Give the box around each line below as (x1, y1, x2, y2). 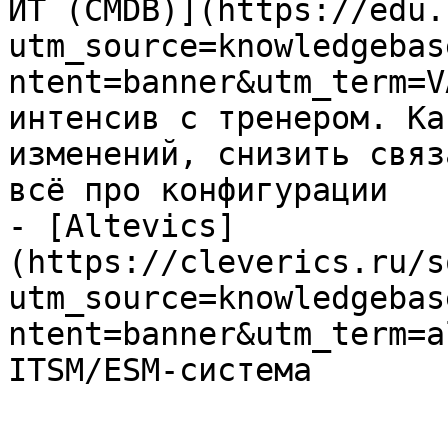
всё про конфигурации (8, 172, 388, 208)
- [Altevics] (8, 208, 236, 244)
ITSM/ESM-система (8, 352, 312, 388)
